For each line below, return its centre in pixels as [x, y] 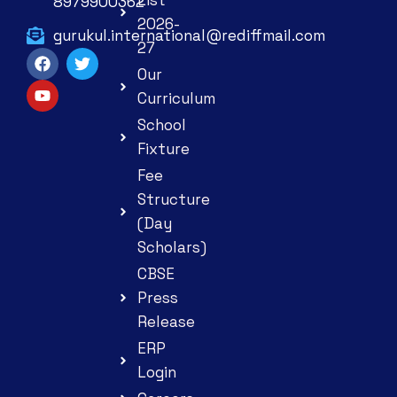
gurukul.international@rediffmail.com [189, 35]
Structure [173, 199]
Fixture [163, 148]
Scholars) [171, 247]
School [161, 125]
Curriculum [176, 98]
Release [166, 321]
